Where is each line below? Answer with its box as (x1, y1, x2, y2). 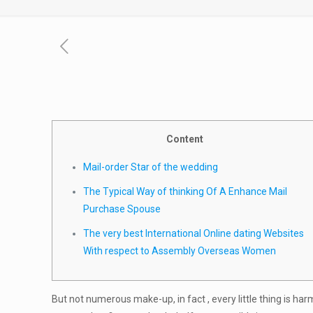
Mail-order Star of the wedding (83, 161, 219, 173)
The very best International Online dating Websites (83, 228, 305, 239)
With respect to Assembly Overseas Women (83, 245, 277, 256)
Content (166, 133, 203, 145)
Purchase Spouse (83, 203, 161, 214)
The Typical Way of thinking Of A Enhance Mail (83, 186, 288, 197)
